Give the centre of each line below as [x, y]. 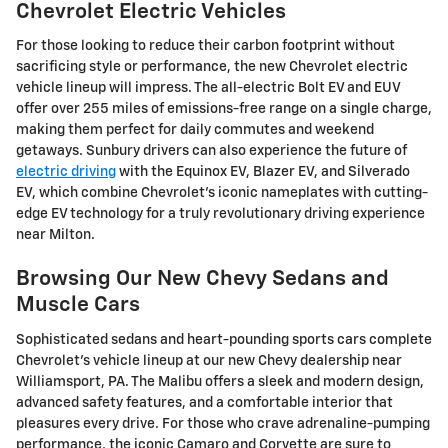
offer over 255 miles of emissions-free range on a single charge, [224, 109]
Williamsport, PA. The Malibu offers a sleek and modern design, [220, 381]
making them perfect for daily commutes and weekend [195, 130]
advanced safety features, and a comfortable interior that [204, 402]
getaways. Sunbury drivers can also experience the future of [211, 151]
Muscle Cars [78, 306]
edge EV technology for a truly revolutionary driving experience [220, 214]
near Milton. [55, 235]
